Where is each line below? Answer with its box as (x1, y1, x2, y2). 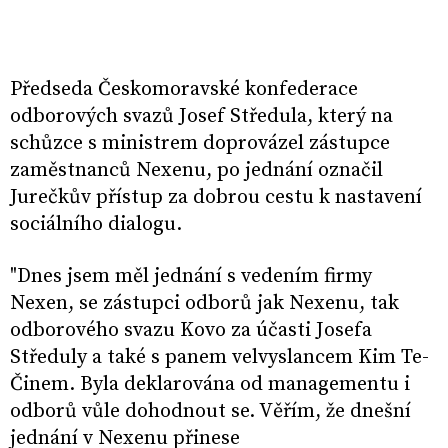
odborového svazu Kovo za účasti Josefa (10, 318, 372, 344)
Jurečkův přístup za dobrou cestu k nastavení (10, 185, 422, 211)
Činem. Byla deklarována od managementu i (10, 372, 410, 398)
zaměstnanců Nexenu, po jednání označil (10, 158, 383, 184)
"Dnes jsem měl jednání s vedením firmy (10, 264, 372, 290)
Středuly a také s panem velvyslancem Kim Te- (10, 345, 429, 371)
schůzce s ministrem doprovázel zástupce (10, 131, 390, 157)
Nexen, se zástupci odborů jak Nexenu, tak (10, 291, 399, 317)
